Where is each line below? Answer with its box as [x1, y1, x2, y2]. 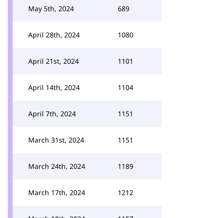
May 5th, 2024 [28, 4, 74, 13]
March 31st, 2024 [28, 135, 84, 145]
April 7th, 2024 [28, 109, 76, 118]
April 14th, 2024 [28, 83, 80, 92]
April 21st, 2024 [28, 56, 79, 66]
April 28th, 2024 [28, 30, 80, 39]
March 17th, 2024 [28, 188, 85, 197]
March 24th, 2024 [28, 162, 85, 171]
